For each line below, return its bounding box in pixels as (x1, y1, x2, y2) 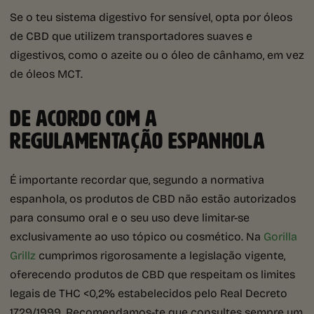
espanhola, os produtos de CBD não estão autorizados (10, 190, 296, 207)
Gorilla (264, 228, 297, 245)
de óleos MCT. (10, 65, 83, 82)
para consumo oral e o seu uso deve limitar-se (10, 209, 250, 226)
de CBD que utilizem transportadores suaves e (10, 27, 252, 44)
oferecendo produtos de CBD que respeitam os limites (10, 266, 295, 282)
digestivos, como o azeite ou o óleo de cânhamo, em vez (10, 46, 304, 63)
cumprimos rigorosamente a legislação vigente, (36, 247, 285, 264)
